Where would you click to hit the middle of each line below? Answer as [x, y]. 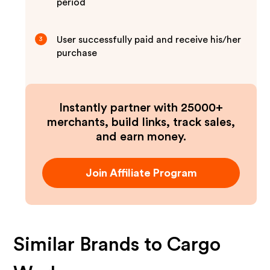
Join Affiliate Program [141, 173]
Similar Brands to [90, 245]
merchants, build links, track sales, [141, 122]
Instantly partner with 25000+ [141, 108]
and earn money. [141, 137]
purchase [77, 53]
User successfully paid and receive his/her [149, 40]
